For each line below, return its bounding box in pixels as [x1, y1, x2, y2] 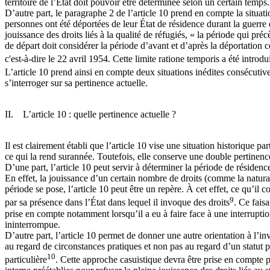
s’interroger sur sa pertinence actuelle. [5, 78, 148, 89]
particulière [5, 254, 47, 265]
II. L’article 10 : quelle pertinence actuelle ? [5, 109, 176, 120]
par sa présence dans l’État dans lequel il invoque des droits [5, 197, 230, 208]
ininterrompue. [5, 219, 60, 230]
